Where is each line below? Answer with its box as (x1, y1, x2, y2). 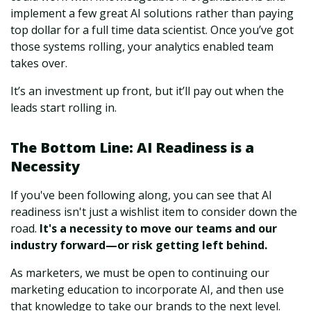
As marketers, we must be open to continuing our (10, 265, 269, 281)
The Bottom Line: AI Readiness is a (10, 138, 254, 158)
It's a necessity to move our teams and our (40, 221, 277, 237)
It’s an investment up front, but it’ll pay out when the (10, 83, 284, 99)
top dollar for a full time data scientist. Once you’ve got (10, 22, 294, 38)
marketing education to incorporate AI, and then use (10, 282, 284, 298)
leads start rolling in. (10, 100, 117, 116)
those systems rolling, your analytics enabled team (10, 39, 274, 55)
